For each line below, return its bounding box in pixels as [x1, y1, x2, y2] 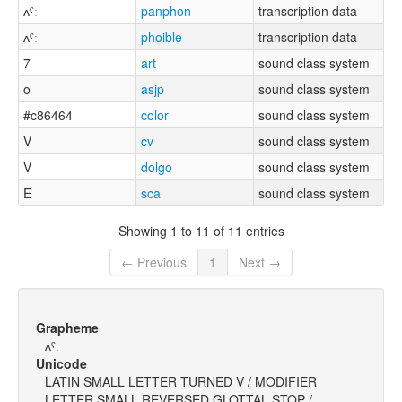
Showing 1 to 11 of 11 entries [118, 221, 284, 240]
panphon [141, 2, 191, 21]
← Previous [121, 253, 187, 272]
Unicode [36, 354, 87, 373]
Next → [239, 253, 281, 272]
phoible [141, 28, 182, 47]
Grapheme [36, 319, 99, 337]
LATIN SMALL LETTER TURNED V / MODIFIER [45, 372, 317, 391]
